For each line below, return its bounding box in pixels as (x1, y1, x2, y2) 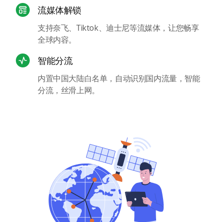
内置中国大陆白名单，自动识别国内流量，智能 (38, 73, 200, 84)
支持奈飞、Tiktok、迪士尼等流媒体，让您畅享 (38, 22, 199, 33)
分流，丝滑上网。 (38, 85, 100, 96)
